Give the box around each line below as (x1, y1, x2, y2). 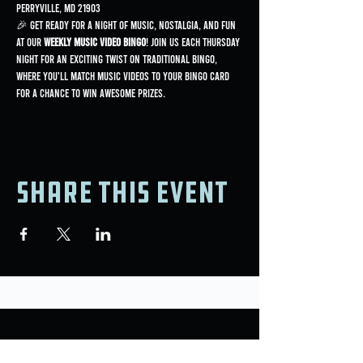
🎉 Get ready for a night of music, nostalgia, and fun (16, 18, 238, 32)
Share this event (16, 173, 228, 212)
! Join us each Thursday (146, 35, 242, 49)
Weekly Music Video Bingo (44, 35, 146, 49)
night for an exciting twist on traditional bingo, (16, 52, 220, 66)
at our (16, 35, 44, 49)
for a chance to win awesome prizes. (16, 86, 165, 100)
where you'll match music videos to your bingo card (16, 69, 232, 83)
